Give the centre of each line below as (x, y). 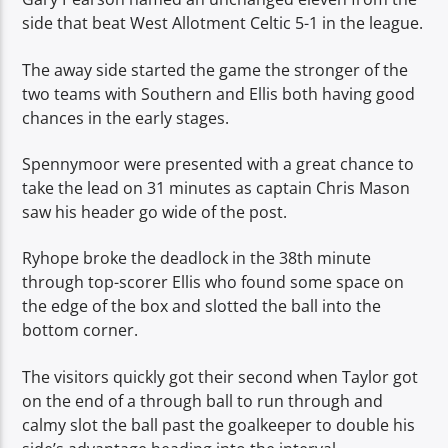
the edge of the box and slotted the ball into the (202, 306)
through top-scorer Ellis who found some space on (213, 282)
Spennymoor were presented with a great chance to (218, 163)
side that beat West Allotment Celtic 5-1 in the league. (223, 23)
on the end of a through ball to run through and (203, 400)
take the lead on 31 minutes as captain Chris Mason (216, 187)
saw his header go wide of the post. (155, 211)
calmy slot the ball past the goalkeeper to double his (219, 424)
